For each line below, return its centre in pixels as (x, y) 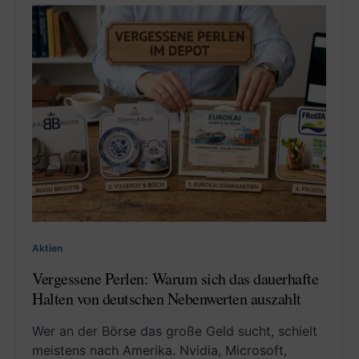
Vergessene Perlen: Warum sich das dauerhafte (175, 278)
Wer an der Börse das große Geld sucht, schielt (175, 331)
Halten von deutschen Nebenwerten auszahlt (167, 298)
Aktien (47, 248)
